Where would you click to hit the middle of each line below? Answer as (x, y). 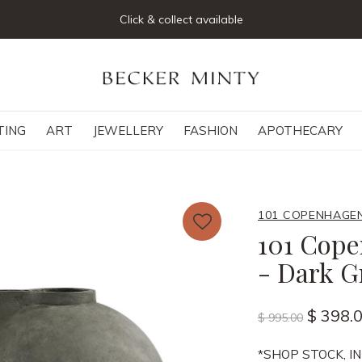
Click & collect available (181, 19)
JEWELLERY (128, 130)
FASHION (210, 130)
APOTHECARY (300, 130)
